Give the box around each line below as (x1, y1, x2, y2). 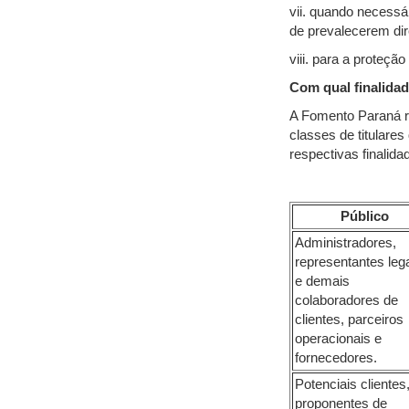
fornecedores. (295, 351, 377, 365)
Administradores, (295, 236, 396, 250)
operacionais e (295, 331, 382, 346)
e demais (295, 274, 350, 288)
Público (341, 209, 389, 224)
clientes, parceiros (295, 312, 404, 327)
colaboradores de (295, 293, 398, 308)
